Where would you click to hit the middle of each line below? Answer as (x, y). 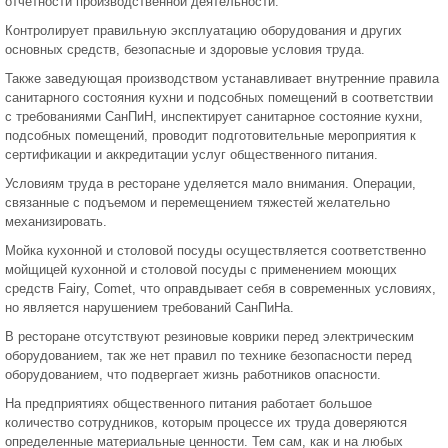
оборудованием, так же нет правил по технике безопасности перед (208, 356)
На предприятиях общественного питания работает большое (188, 404)
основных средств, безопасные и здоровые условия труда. (185, 50)
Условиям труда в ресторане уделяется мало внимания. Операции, (210, 184)
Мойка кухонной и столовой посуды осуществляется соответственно (215, 251)
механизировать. (56, 222)
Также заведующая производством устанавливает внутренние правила (222, 79)
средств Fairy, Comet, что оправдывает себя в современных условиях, (220, 289)
